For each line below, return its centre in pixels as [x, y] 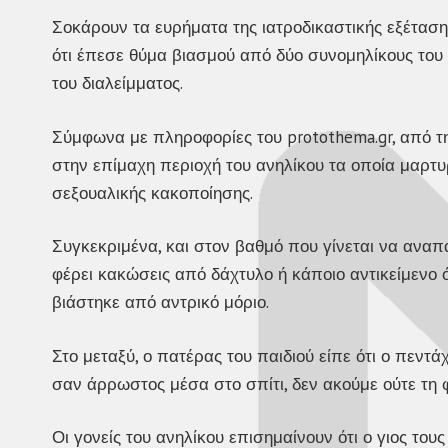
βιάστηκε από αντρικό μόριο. [160, 302]
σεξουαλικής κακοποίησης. [152, 192]
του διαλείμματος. [117, 83]
